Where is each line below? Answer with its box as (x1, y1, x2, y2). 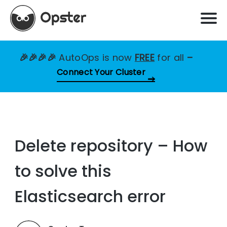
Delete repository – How (15, 134, 208, 158)
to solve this (15, 160, 112, 183)
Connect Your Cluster (57, 66, 145, 78)
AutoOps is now (59, 51, 135, 64)
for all (157, 51, 184, 64)
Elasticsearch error (15, 185, 166, 208)
